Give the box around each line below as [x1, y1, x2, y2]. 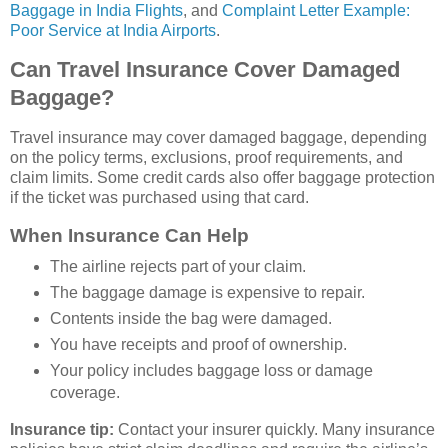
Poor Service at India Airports [10, 21, 216, 39]
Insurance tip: [10, 420, 114, 438]
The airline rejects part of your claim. [49, 257, 306, 275]
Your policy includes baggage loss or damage [49, 361, 373, 379]
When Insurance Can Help [10, 225, 249, 247]
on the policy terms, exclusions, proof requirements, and [10, 149, 403, 167]
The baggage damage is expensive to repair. [49, 283, 365, 301]
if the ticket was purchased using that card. [10, 189, 309, 207]
